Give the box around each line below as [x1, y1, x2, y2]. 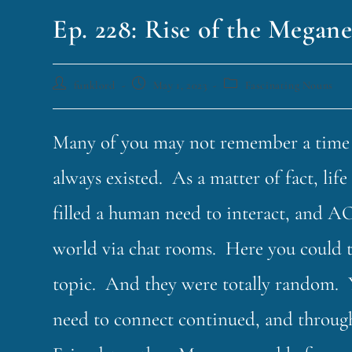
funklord [73, 78, 115, 92]
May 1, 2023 [152, 78, 207, 92]
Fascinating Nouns [244, 78, 333, 92]
